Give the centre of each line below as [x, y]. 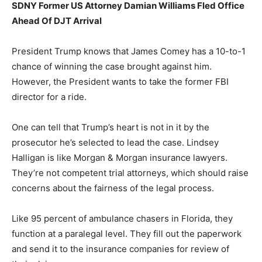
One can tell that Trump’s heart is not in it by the [111, 127]
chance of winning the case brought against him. [112, 67]
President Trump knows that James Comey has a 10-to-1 [129, 51]
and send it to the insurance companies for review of [120, 249]
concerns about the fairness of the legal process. [113, 188]
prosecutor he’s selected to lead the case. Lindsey [115, 143]
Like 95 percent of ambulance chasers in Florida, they [122, 219]
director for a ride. [49, 97]
